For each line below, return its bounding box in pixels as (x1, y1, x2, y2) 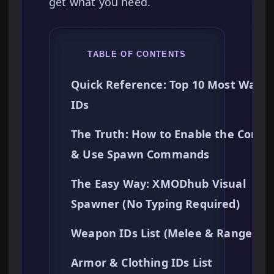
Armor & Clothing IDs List (71, 255, 213, 270)
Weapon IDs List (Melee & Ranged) (71, 226, 263, 241)
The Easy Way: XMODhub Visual (71, 176, 246, 191)
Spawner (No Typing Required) (71, 196, 240, 212)
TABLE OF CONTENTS (87, 50, 187, 59)
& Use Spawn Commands (71, 147, 210, 162)
